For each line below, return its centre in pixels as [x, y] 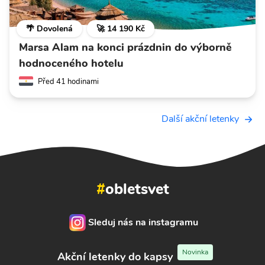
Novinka [195, 252]
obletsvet [137, 189]
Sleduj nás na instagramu [143, 222]
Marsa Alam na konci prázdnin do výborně [125, 47]
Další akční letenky [200, 119]
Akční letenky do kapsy [115, 256]
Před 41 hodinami [68, 81]
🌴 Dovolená [49, 28]
